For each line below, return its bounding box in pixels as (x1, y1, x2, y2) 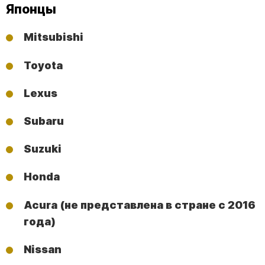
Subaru (24, 115, 64, 128)
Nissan (24, 243, 64, 256)
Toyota (24, 59, 63, 72)
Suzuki (24, 143, 62, 156)
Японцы (6, 2, 56, 17)
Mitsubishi (24, 31, 83, 44)
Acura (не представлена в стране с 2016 (24, 198, 256, 211)
